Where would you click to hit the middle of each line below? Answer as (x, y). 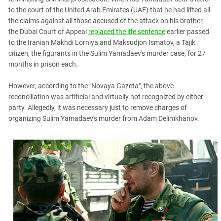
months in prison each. (43, 64)
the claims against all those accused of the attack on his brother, (106, 21)
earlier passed (187, 32)
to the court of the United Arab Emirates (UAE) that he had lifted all (109, 10)
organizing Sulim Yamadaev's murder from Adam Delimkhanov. (104, 119)
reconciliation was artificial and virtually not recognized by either (106, 97)
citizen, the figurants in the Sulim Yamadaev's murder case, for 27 (107, 54)
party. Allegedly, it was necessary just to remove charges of (98, 108)
